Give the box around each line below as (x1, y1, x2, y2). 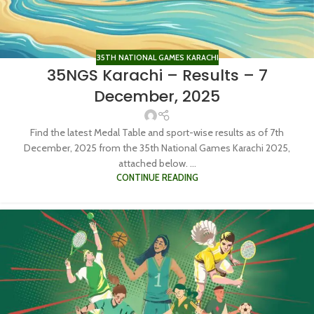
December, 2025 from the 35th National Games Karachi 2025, (24, 141, 290, 154)
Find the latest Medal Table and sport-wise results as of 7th (30, 125, 284, 139)
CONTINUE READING (116, 172, 198, 183)
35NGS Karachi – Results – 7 (46, 64, 268, 87)
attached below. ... (118, 156, 196, 170)
